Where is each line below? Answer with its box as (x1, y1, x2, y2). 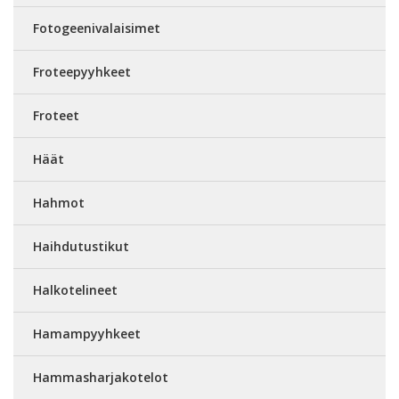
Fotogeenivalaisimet (33, 20, 160, 37)
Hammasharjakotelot (33, 369, 168, 386)
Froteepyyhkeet (33, 63, 131, 80)
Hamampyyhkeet (33, 325, 141, 342)
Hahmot (33, 194, 85, 211)
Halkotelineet (33, 281, 118, 298)
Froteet (33, 107, 79, 124)
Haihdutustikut (33, 238, 129, 255)
